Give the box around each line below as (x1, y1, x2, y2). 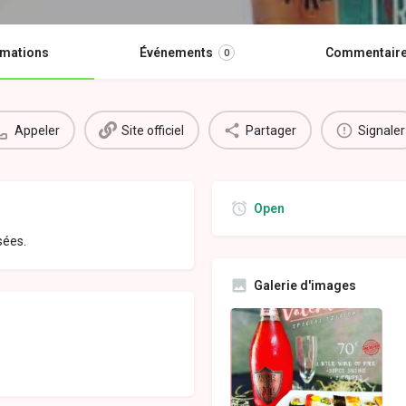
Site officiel (121, 122, 184, 138)
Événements (139, 45, 213, 61)
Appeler (14, 122, 60, 138)
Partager (246, 122, 296, 138)
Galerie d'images (254, 278, 356, 294)
